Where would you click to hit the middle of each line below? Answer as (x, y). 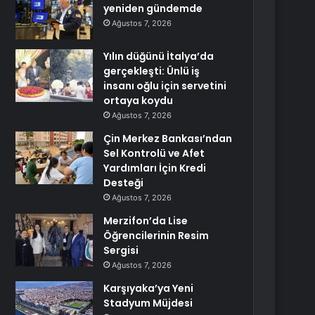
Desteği (124, 183)
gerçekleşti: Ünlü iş (152, 71)
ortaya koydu (139, 101)
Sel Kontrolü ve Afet (154, 153)
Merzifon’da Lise (146, 221)
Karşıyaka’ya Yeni (149, 288)
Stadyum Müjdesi (148, 303)
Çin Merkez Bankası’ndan (168, 139)
